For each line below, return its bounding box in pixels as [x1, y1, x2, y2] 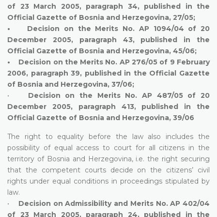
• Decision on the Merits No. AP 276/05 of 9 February [7, 57, 210, 66]
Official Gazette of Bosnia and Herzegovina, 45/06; [7, 46, 197, 55]
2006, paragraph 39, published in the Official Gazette [7, 68, 210, 77]
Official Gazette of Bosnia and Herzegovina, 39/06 [7, 113, 194, 122]
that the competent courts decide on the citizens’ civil [7, 165, 210, 174]
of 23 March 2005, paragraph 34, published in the [7, 1, 210, 11]
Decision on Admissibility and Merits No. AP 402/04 [18, 199, 210, 208]
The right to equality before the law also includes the [7, 132, 210, 141]
